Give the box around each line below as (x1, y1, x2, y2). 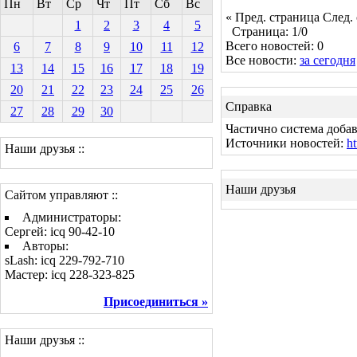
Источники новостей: (226, 136, 347, 150)
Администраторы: (22, 210, 121, 224)
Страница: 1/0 (226, 24, 308, 38)
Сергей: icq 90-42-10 (5, 225, 115, 238)
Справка (226, 100, 272, 113)
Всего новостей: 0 (226, 38, 324, 53)
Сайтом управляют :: (5, 188, 118, 202)
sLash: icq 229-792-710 (5, 253, 124, 267)
